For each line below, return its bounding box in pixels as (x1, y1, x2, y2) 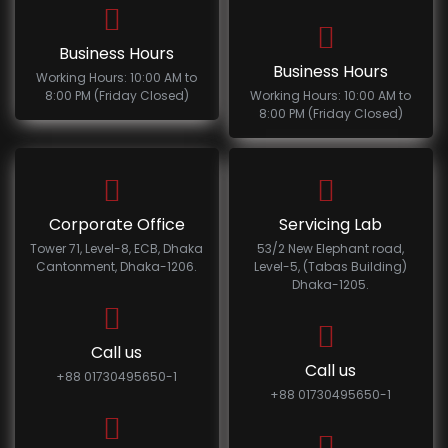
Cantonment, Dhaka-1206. (36, 258, 198, 276)
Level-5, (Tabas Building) (254, 258, 408, 276)
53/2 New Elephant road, (257, 240, 405, 258)
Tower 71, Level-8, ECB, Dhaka (30, 240, 204, 258)
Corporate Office (48, 213, 185, 237)
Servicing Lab (279, 213, 383, 237)
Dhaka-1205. (292, 276, 370, 294)
